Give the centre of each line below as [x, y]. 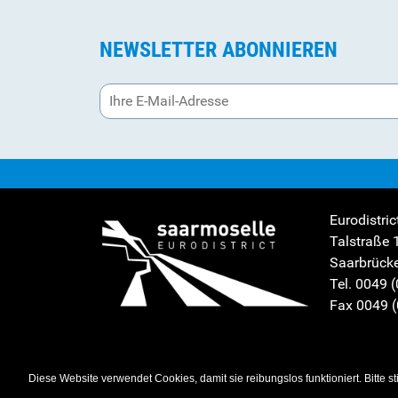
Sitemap [193, 368]
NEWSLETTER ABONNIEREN [219, 50]
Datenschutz [260, 368]
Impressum [131, 368]
